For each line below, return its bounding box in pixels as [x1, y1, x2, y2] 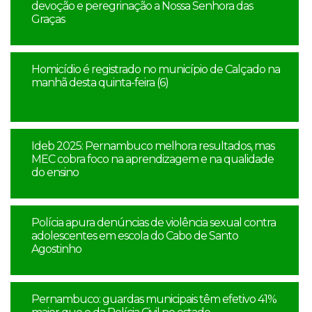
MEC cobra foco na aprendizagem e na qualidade [31, 152, 274, 166]
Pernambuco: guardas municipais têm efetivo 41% [31, 292, 276, 306]
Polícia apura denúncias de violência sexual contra [31, 215, 276, 229]
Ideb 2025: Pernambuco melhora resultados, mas [31, 139, 274, 153]
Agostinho [31, 242, 81, 256]
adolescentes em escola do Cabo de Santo [31, 228, 238, 242]
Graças [31, 12, 65, 26]
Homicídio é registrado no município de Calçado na [31, 62, 280, 76]
